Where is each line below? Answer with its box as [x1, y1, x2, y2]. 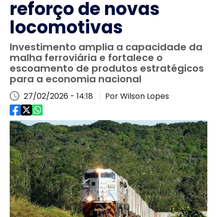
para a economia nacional [10, 72, 141, 86]
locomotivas [10, 15, 123, 40]
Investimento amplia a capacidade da [10, 40, 202, 54]
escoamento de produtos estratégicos [10, 62, 204, 75]
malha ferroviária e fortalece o [10, 51, 163, 64]
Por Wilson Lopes [105, 91, 169, 102]
